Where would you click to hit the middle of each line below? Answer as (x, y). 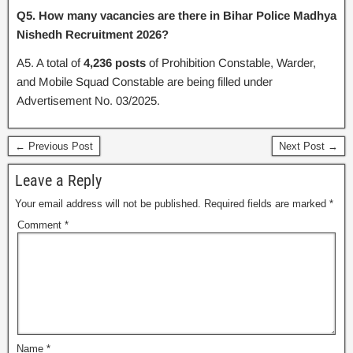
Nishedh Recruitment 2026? (93, 34)
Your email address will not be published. (108, 203)
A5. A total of (50, 62)
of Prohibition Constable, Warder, (231, 62)
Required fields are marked (267, 203)
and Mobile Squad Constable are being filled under (145, 81)
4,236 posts (115, 62)
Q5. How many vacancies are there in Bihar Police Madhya (176, 15)
